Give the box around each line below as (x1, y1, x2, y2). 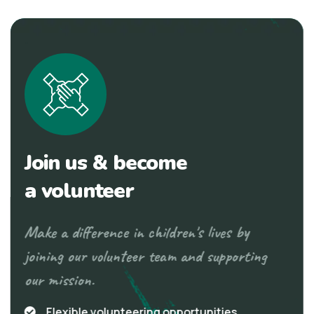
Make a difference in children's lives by (25, 221, 249, 243)
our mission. (25, 268, 95, 290)
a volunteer (25, 176, 134, 205)
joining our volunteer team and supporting (25, 245, 267, 266)
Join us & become (25, 148, 187, 177)
